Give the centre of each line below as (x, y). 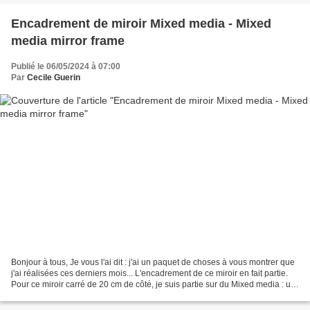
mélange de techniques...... (62, 296)
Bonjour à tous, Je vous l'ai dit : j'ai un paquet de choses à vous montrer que (153, 263)
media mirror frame (68, 40)
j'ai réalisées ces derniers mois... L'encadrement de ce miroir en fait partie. (149, 274)
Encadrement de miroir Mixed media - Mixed (141, 23)
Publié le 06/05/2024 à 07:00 (66, 66)
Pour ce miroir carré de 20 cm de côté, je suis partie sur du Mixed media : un (153, 285)
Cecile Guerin (54, 77)
